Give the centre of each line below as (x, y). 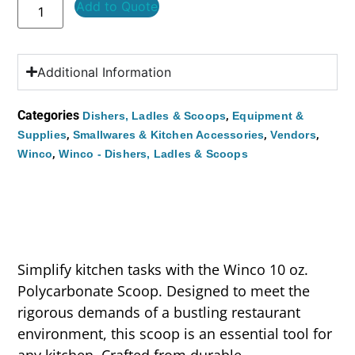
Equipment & (268, 115)
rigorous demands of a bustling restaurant (159, 312)
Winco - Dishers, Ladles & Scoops (153, 153)
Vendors (293, 134)
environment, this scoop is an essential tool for (175, 333)
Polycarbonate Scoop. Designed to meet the (164, 290)
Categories (49, 115)
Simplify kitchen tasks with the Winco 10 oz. (163, 269)
